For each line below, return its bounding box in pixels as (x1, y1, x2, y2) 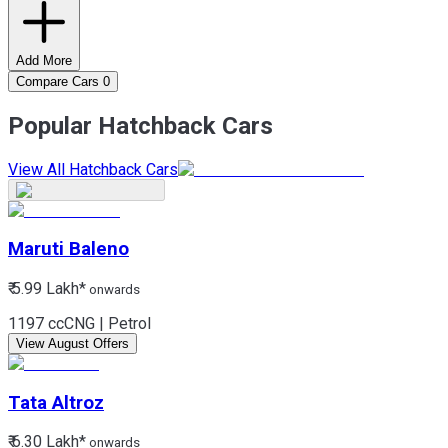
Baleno (69, 238, 129, 261)
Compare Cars (16, 73, 99, 89)
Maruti (8, 238, 64, 261)
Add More (16, 52, 72, 68)
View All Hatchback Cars (8, 159, 178, 179)
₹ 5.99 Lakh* (8, 278, 86, 298)
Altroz (52, 391, 104, 414)
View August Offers (16, 335, 129, 351)
